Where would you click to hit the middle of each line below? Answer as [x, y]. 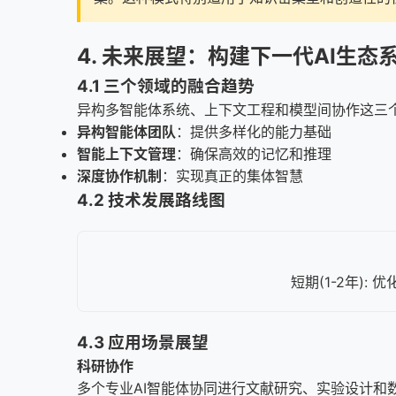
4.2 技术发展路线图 [151, 200]
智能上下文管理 [126, 154]
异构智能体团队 [126, 132]
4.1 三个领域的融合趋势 [166, 86]
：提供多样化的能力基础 [254, 132]
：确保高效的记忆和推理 [254, 154]
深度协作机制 [119, 176]
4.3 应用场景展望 [143, 343]
